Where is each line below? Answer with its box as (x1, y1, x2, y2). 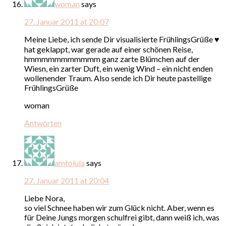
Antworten (24, 118, 62, 128)
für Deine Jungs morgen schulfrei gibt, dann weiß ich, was (24, 212, 219, 222)
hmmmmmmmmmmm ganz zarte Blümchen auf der (24, 53, 200, 64)
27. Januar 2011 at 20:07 (24, 16, 109, 26)
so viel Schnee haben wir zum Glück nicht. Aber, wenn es (24, 202, 214, 212)
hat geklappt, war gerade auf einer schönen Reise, (24, 44, 193, 54)
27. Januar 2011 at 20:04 (24, 175, 109, 185)
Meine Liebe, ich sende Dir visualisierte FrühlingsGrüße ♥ (24, 34, 219, 44)
